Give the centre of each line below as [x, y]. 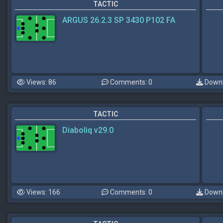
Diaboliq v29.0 [88, 130]
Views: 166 [43, 192]
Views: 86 [41, 82]
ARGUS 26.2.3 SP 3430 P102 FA [119, 20]
